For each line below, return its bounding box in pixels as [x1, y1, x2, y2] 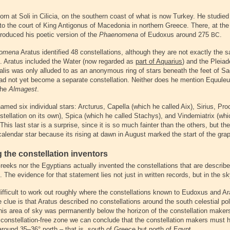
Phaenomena [99, 31, 138, 39]
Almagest [9, 85, 37, 93]
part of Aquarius [136, 57, 182, 65]
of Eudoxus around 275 [138, 31, 211, 39]
